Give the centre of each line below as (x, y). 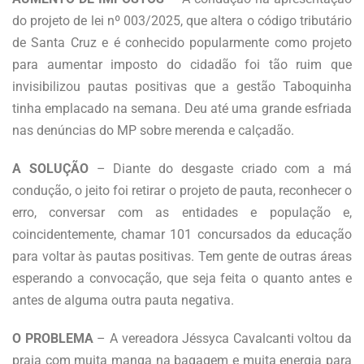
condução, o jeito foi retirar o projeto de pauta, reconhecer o (182, 190)
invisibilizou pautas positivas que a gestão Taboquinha (182, 86)
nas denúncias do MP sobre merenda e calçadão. (153, 130)
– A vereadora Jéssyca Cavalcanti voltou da (222, 338)
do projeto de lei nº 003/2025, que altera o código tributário (182, 20)
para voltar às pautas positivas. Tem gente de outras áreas (182, 256)
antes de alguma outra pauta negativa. (123, 300)
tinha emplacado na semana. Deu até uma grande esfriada (182, 108)
